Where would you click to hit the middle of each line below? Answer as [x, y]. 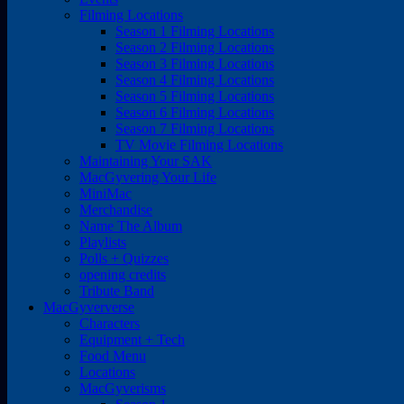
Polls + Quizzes [124, 258]
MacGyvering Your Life [148, 177]
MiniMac [106, 193]
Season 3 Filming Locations [195, 64]
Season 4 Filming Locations [195, 80]
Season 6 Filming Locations [195, 112]
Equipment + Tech [132, 340]
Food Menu [113, 356]
